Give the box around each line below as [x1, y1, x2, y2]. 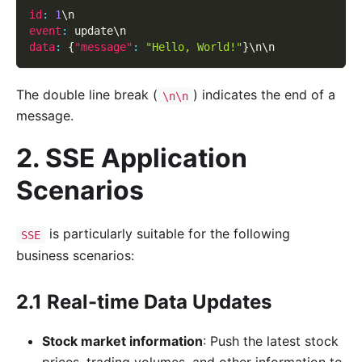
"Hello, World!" [145, 40, 242, 54]
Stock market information [42, 332, 203, 349]
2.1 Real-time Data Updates [16, 289, 271, 314]
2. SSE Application [16, 142, 247, 175]
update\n [68, 24, 126, 38]
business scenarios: [16, 246, 134, 263]
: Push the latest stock [203, 332, 339, 349]
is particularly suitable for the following [44, 225, 290, 242]
